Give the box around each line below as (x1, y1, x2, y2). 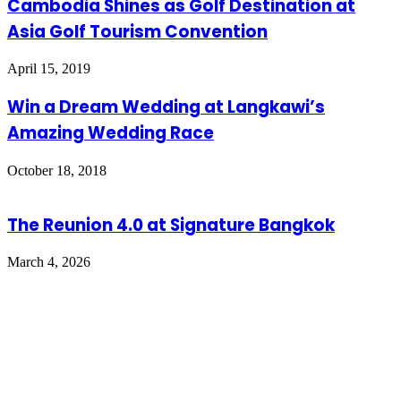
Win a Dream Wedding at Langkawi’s (7, 95, 325, 120)
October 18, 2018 (7, 162, 107, 178)
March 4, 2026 (7, 254, 90, 270)
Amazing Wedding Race (7, 121, 214, 146)
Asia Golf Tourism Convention (7, 19, 268, 44)
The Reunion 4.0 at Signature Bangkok (7, 212, 335, 237)
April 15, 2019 (7, 61, 90, 77)
